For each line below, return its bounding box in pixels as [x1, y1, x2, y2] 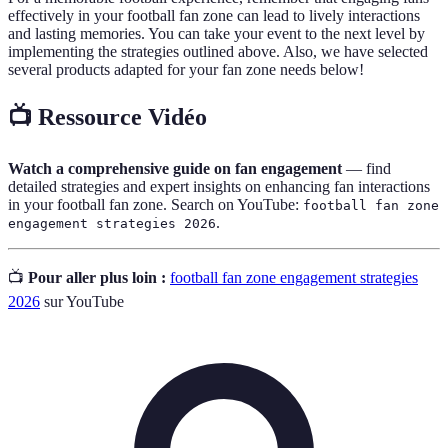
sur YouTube [40, 293, 124, 311]
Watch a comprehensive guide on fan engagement [8, 160, 342, 178]
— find [342, 160, 391, 178]
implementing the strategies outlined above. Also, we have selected [8, 43, 428, 61]
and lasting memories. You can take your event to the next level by [8, 25, 425, 43]
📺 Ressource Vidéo [8, 104, 207, 131]
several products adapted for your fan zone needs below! [8, 61, 364, 79]
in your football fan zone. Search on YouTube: [8, 196, 303, 214]
